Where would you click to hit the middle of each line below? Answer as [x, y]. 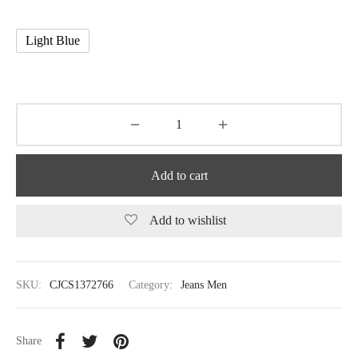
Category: [152, 285]
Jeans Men [204, 285]
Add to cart [179, 175]
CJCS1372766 [82, 285]
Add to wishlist [188, 221]
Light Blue [53, 41]
